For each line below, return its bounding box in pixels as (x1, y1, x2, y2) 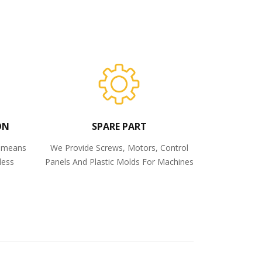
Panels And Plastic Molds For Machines (44, 156, 194, 167)
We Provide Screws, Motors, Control (50, 142, 188, 153)
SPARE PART (91, 120, 147, 133)
